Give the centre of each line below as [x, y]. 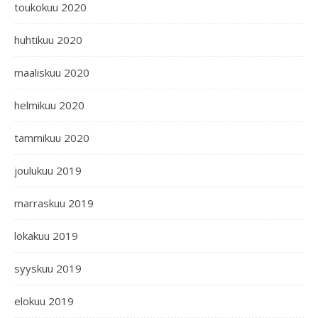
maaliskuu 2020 [52, 72]
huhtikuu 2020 [48, 40]
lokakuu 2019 [46, 236]
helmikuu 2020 [49, 105]
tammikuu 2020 [52, 138]
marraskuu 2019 [54, 203]
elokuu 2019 [44, 301]
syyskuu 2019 [48, 268]
